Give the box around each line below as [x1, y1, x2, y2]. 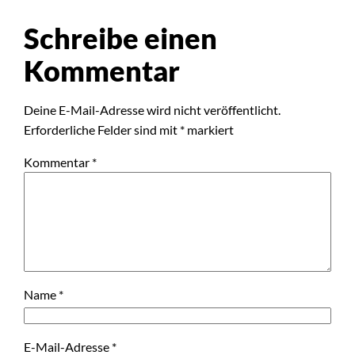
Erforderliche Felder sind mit [24, 121, 181, 137]
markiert [185, 121, 235, 137]
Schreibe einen [24, 20, 218, 55]
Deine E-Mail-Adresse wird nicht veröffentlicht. [24, 101, 281, 117]
